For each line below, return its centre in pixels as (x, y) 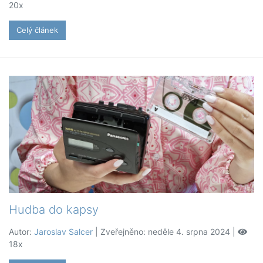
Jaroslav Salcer (63, 232)
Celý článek (37, 30)
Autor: (21, 232)
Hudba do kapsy (54, 210)
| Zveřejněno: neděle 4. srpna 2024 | (165, 232)
